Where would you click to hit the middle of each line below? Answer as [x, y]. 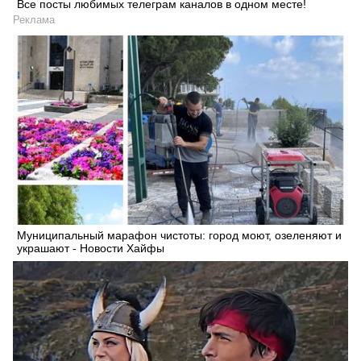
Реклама [34, 20]
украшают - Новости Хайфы [91, 249]
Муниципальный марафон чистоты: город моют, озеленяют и [179, 236]
